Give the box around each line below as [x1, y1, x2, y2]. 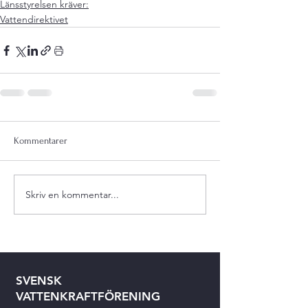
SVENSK [16, 274, 62, 287]
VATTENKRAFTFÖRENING [16, 289, 160, 303]
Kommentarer [14, 135, 67, 146]
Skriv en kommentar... [25, 188, 119, 201]
